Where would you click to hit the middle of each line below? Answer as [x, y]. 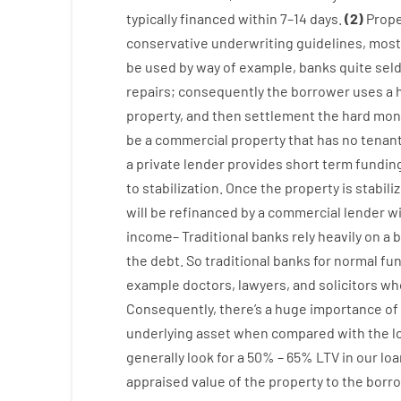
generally [155, 357]
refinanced [203, 212]
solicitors [348, 284]
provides [255, 163]
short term [319, 163]
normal [355, 260]
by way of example [235, 67]
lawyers [262, 284]
